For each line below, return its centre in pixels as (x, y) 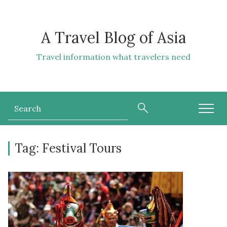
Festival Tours (82, 148)
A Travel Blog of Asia (113, 37)
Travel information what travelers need (113, 57)
